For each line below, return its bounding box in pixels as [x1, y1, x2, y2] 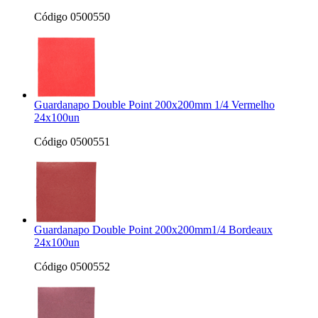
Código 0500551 [34, 136, 110, 148]
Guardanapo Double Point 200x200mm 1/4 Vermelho [34, 99, 275, 111]
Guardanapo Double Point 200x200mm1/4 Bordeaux [34, 224, 273, 236]
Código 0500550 [34, 11, 110, 23]
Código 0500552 [34, 261, 110, 273]
